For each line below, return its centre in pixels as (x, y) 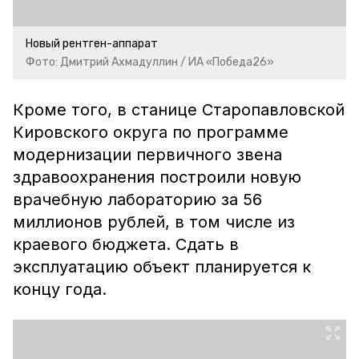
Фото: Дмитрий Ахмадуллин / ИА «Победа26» (150, 62)
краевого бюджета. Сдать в (126, 244)
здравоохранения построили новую (157, 177)
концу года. (65, 289)
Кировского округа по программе (151, 132)
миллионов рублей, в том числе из (154, 222)
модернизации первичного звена (147, 155)
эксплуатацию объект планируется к (162, 267)
